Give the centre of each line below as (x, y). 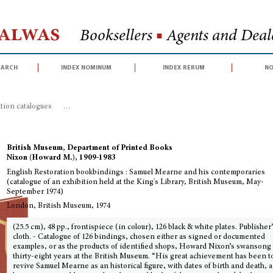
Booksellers (118, 36)
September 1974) (35, 192)
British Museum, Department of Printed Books (90, 148)
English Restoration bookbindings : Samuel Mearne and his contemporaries (136, 173)
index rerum (183, 67)
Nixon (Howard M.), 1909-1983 (62, 158)
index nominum (87, 67)
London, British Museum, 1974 (59, 206)
